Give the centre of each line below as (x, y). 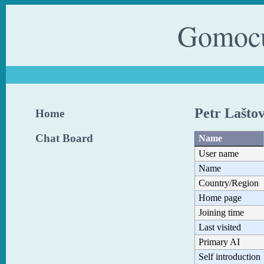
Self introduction (230, 256)
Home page (220, 197)
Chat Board (64, 138)
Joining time (221, 212)
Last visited (220, 227)
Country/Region (229, 183)
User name (219, 153)
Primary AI (219, 242)
